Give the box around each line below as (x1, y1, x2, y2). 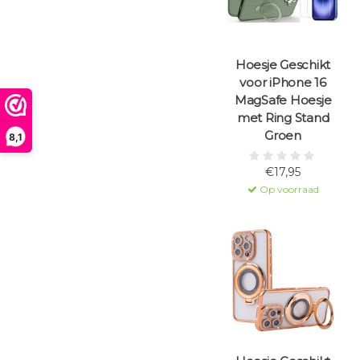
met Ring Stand (236, 110, 329, 126)
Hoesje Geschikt (235, 57, 331, 73)
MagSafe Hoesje (234, 92, 332, 108)
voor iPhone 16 (239, 75, 326, 91)
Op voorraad (256, 183, 319, 196)
